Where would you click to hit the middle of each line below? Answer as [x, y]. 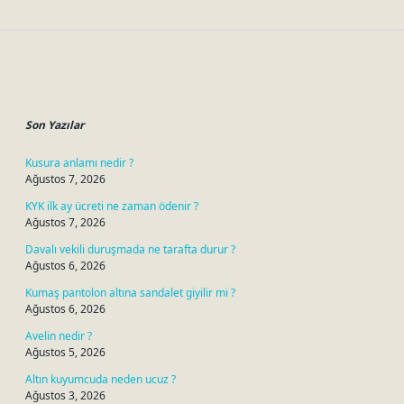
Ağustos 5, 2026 [65, 352]
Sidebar [73, 90]
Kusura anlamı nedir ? [79, 163]
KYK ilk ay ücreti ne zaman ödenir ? [112, 206]
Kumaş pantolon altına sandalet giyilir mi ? [130, 293]
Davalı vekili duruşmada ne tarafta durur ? [130, 249]
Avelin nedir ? [59, 336]
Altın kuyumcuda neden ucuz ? [101, 379]
